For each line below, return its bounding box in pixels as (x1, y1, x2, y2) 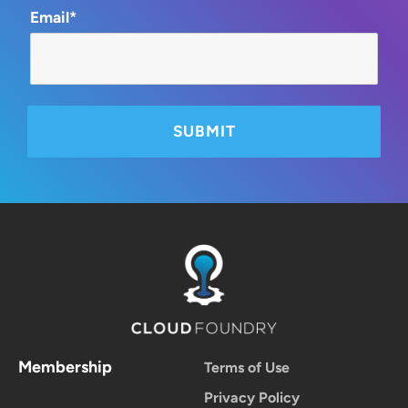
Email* (30, 8, 76, 27)
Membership (18, 356, 112, 377)
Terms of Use (204, 358, 290, 376)
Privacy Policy (204, 388, 300, 406)
